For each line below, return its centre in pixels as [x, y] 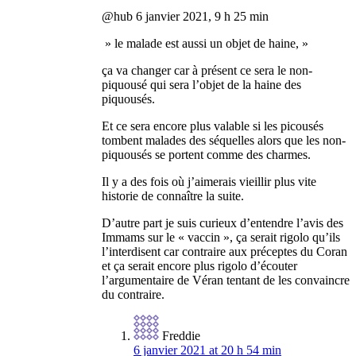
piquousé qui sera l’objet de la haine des [201, 85]
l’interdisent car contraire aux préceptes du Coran [224, 252]
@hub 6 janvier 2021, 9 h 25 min [185, 17]
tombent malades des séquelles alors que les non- [224, 141]
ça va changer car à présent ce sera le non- [207, 71]
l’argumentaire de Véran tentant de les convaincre [226, 281]
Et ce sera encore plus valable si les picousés [213, 126]
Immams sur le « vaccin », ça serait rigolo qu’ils [221, 238]
